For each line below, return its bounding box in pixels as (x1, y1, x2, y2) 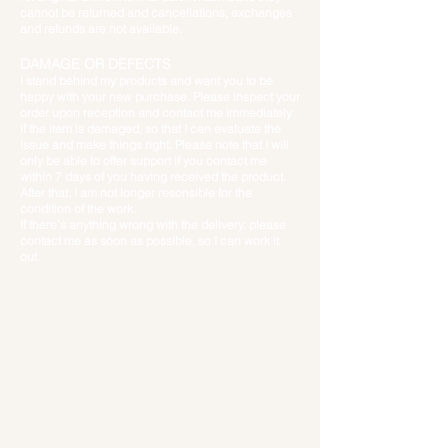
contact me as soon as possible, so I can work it (20, 233, 279, 249)
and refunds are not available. (20, 21, 185, 37)
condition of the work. (20, 201, 136, 217)
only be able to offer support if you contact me (20, 153, 267, 169)
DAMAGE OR (20, 55, 104, 74)
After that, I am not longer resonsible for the (20, 185, 252, 201)
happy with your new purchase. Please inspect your (20, 89, 300, 105)
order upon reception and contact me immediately (20, 105, 292, 121)
